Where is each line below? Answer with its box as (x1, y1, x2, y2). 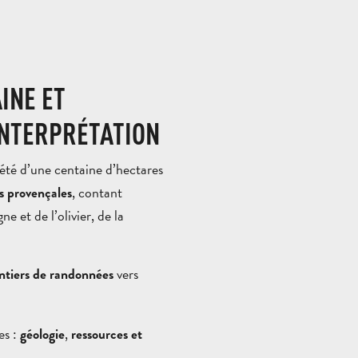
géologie (20, 324, 65, 344)
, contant (72, 181, 122, 203)
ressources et (71, 324, 142, 344)
